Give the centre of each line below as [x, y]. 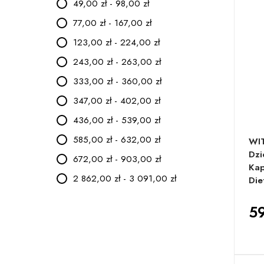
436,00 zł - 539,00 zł [117, 120]
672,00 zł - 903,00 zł [117, 159]
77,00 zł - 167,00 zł [112, 23]
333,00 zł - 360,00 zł [117, 81]
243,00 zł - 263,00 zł [117, 62]
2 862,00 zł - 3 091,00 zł [125, 178]
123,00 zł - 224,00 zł [116, 42]
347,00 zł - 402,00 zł [117, 100]
